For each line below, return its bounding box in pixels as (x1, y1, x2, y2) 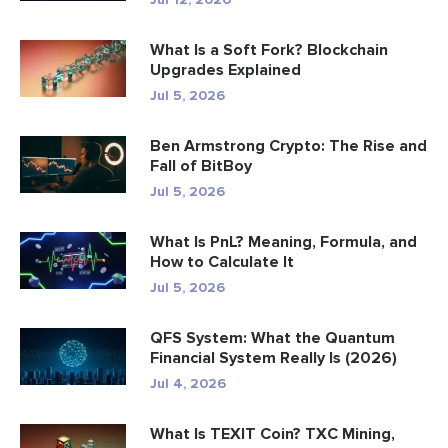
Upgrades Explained (150, 60, 301, 81)
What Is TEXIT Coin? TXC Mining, (150, 424, 395, 445)
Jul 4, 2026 (150, 375, 226, 393)
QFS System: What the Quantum (150, 328, 395, 349)
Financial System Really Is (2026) (150, 348, 397, 369)
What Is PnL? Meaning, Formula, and (150, 232, 417, 253)
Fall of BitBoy (150, 156, 252, 177)
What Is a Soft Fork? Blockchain (150, 40, 388, 61)
